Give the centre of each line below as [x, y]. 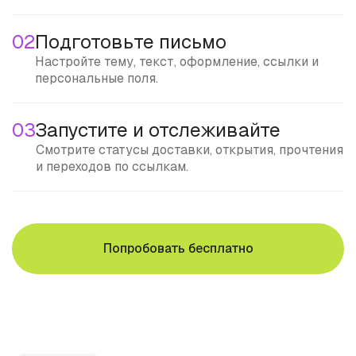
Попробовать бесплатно [178, 248]
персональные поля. [97, 78]
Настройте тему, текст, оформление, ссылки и [177, 62]
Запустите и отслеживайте [158, 130]
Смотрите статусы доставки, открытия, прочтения [190, 150]
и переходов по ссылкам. [112, 166]
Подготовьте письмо [131, 42]
